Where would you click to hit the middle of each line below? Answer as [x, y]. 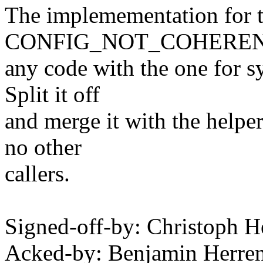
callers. [37, 174]
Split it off [52, 95]
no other [43, 147]
